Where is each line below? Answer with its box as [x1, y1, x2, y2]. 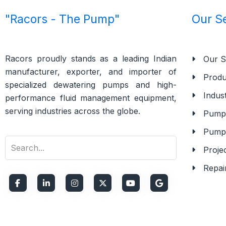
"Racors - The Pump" [5, 12, 120, 26]
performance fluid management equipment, [5, 92, 177, 103]
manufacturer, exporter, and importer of [5, 66, 177, 77]
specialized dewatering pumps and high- [5, 79, 177, 90]
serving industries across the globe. [5, 105, 140, 116]
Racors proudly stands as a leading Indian [5, 53, 177, 64]
